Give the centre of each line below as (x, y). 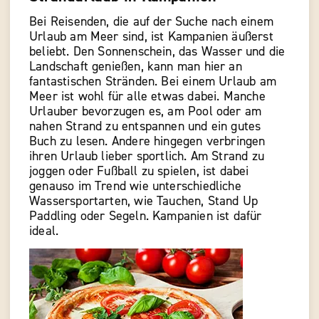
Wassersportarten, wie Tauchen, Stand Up (144, 202)
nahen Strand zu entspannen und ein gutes (145, 127)
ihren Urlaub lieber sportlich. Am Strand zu (147, 157)
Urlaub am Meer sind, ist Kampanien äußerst (151, 37)
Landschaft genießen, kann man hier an (136, 67)
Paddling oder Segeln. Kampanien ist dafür (146, 216)
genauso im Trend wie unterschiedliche (135, 187)
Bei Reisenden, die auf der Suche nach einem (151, 22)
